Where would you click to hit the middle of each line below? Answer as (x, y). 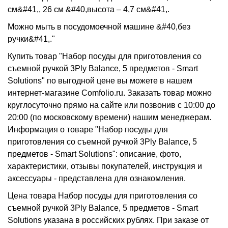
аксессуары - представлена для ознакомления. (97, 178)
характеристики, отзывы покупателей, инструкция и (105, 166)
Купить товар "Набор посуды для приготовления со (105, 56)
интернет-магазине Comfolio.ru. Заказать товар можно (110, 93)
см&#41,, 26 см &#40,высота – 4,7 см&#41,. (89, 9)
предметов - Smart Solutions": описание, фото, (94, 154)
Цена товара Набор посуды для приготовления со (103, 196)
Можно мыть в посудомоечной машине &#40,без (99, 27)
